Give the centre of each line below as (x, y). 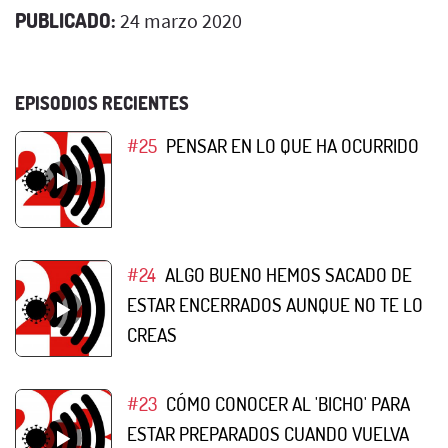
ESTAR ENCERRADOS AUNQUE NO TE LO (275, 304)
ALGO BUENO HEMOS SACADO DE (288, 274)
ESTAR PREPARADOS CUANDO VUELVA (268, 433)
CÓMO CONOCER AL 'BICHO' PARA (287, 403)
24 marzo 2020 (179, 20)
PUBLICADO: (65, 19)
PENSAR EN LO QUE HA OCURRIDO (292, 145)
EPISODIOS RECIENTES (102, 102)
